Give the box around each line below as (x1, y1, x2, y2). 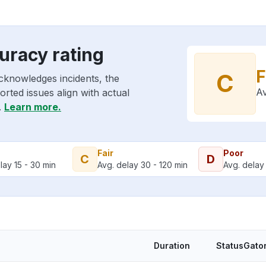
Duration (154, 240, 190, 251)
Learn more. (4, 101, 61, 113)
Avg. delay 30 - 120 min (97, 160, 188, 170)
